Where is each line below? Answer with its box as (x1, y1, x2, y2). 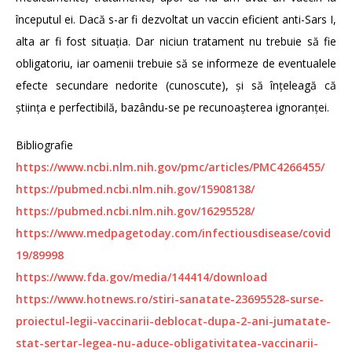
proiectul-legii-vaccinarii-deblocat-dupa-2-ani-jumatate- (16, 313, 331, 329)
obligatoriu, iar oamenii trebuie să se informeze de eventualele (16, 56, 336, 71)
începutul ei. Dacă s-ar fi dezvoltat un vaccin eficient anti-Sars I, (16, 12, 336, 27)
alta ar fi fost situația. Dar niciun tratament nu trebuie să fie (16, 34, 336, 49)
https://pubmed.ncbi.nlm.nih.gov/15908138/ (16, 181, 255, 197)
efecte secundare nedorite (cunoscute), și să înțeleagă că (16, 78, 336, 93)
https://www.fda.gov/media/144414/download (16, 269, 267, 285)
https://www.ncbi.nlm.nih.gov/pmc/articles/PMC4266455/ (16, 159, 324, 175)
